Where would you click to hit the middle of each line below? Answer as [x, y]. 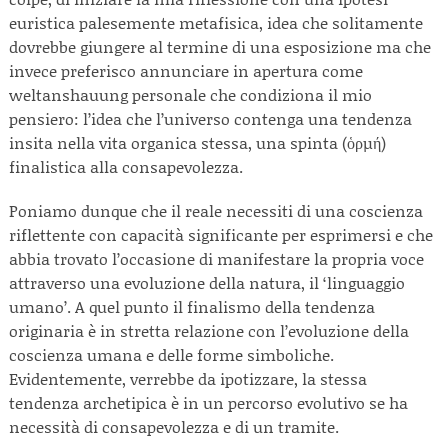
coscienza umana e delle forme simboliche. [171, 354]
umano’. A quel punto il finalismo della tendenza [192, 306]
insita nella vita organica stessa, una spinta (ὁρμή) [197, 142]
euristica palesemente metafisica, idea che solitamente [216, 22]
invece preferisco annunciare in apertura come [186, 70]
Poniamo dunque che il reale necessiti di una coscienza [216, 210]
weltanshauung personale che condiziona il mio [190, 94]
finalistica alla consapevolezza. [130, 166]
